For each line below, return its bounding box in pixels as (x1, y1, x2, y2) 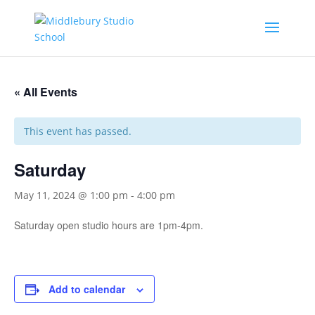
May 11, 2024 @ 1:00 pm (14, 188, 128, 202)
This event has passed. (24, 124, 131, 138)
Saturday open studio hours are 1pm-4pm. (14, 218, 203, 232)
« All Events (14, 84, 77, 100)
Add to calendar (49, 282, 125, 296)
